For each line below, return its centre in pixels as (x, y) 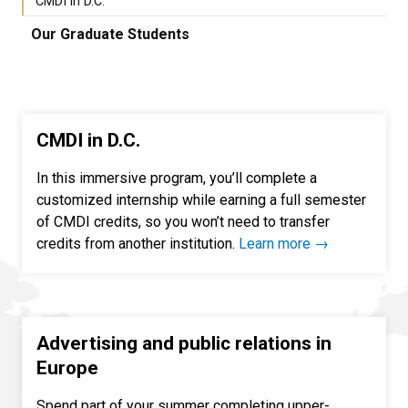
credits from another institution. (138, 244)
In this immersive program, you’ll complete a (177, 178)
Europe (67, 368)
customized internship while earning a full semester (201, 200)
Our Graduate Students (110, 35)
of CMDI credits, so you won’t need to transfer (183, 222)
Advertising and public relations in (184, 344)
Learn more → (284, 244)
